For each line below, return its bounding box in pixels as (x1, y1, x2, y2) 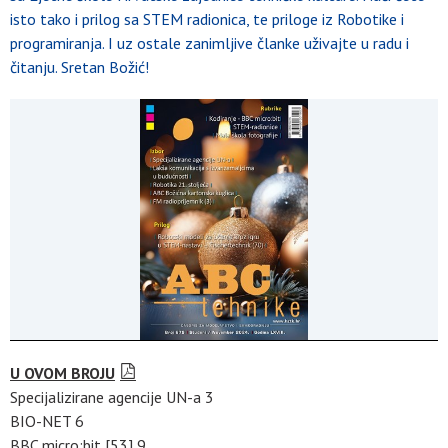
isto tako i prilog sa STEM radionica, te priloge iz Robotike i (10, 9, 404, 29)
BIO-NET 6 (10, 410, 84, 431)
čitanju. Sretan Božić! (10, 57, 149, 77)
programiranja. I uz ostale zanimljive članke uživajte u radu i (10, 33, 409, 53)
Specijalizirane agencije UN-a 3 (10, 386, 214, 407)
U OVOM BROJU (10, 362, 115, 383)
